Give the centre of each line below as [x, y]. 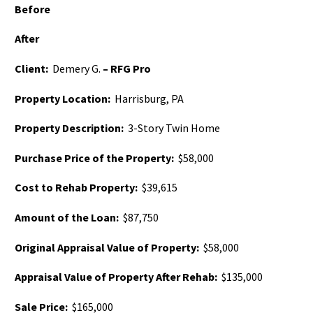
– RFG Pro [126, 68]
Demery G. [75, 68]
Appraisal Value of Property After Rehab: [117, 277]
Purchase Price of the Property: [94, 158]
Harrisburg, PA [147, 98]
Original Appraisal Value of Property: [107, 247]
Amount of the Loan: [67, 217]
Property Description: [69, 128]
